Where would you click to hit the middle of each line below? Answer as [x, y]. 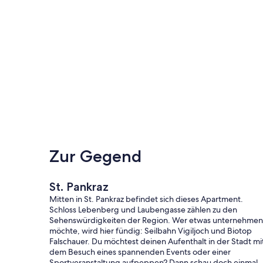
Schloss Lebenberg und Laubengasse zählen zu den [143, 209]
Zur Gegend [95, 156]
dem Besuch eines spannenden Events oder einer [140, 252]
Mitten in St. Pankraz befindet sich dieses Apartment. [146, 199]
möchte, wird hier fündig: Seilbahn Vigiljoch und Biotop [151, 230]
